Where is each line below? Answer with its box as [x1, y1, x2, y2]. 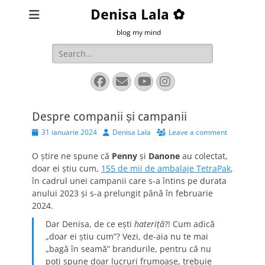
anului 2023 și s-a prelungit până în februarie [32, 188, 213, 199]
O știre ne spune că [32, 150, 112, 161]
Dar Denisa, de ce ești [45, 218, 134, 230]
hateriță [134, 218, 164, 230]
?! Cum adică [164, 218, 215, 230]
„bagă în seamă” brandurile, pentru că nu [45, 243, 211, 254]
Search [51, 44, 79, 55]
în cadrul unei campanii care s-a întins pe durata [32, 175, 227, 186]
